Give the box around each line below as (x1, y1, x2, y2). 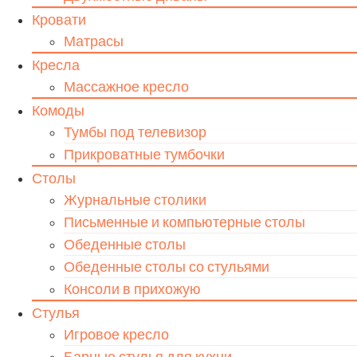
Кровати (32, 10, 86, 29)
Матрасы (64, 32, 124, 50)
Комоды (32, 101, 84, 120)
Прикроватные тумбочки (64, 145, 225, 163)
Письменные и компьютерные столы (64, 213, 305, 231)
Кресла (32, 56, 80, 74)
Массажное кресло (64, 77, 189, 96)
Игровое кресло (64, 325, 169, 343)
